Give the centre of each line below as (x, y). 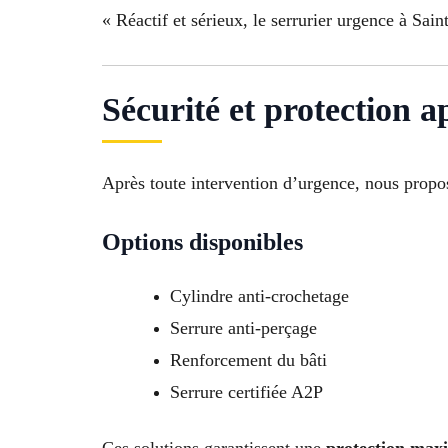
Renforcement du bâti (248, 359)
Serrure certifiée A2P (246, 391)
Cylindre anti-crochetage (259, 295)
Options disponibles (202, 241)
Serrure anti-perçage (243, 327)
